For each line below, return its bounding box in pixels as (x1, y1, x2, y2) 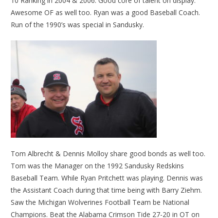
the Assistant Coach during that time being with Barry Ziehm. (11, 185, 202, 195)
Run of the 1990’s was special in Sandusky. (11, 20, 145, 30)
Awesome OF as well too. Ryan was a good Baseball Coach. (11, 8, 200, 18)
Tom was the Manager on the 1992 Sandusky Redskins (11, 161, 184, 171)
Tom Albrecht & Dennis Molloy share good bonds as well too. (11, 149, 206, 159)
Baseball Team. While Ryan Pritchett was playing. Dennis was (11, 173, 203, 183)
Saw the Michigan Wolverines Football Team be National (11, 198, 190, 207)
